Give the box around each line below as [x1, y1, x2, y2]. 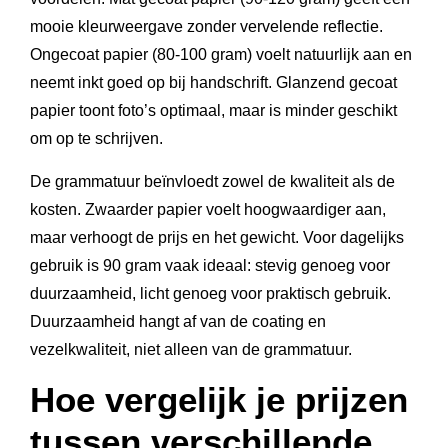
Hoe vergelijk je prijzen [30, 380, 408, 419]
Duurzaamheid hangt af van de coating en [30, 313, 326, 330]
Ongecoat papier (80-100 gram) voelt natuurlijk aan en [30, 46, 412, 63]
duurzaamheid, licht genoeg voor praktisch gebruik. [30, 285, 391, 302]
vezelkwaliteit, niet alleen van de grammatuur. [30, 341, 352, 358]
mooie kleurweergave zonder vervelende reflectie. [30, 18, 383, 35]
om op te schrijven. [30, 130, 163, 147]
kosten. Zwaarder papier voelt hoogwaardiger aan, [30, 201, 386, 218]
